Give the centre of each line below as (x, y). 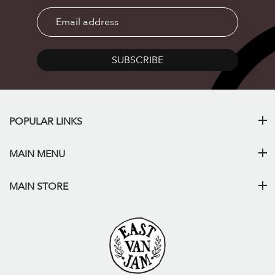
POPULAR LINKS (46, 121)
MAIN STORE (39, 186)
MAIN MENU (37, 154)
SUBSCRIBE (137, 60)
